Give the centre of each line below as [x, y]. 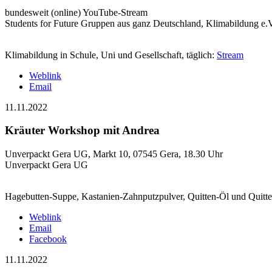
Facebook [48, 239]
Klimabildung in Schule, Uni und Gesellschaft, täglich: [111, 55]
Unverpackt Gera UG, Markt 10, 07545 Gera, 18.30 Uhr [114, 154]
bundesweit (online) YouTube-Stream [76, 12]
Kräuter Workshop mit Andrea [82, 131]
